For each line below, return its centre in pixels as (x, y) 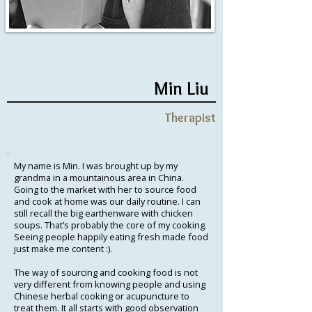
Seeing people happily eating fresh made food (111, 236)
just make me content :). (63, 248)
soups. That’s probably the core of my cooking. (110, 225)
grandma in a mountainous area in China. (99, 177)
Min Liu (181, 88)
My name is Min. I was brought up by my (96, 165)
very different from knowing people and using (110, 284)
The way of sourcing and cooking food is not (106, 272)
